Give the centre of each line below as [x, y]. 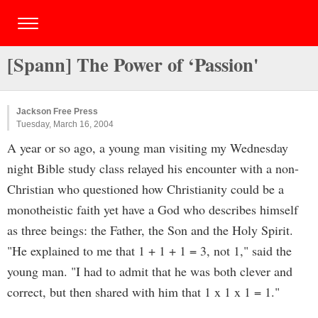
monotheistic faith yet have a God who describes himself [153, 209]
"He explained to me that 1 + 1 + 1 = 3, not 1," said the [149, 251]
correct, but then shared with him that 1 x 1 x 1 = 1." [143, 292]
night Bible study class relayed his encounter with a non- [153, 168]
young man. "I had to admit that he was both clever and [150, 271]
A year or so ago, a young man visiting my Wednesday [148, 148]
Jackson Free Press [57, 111]
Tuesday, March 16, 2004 [65, 124]
